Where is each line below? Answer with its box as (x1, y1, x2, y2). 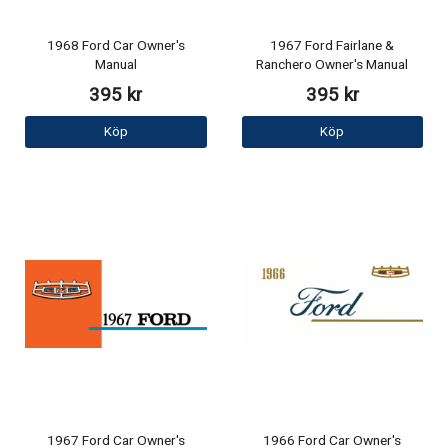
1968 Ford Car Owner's (46, 36, 185, 57)
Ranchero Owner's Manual (256, 55, 409, 76)
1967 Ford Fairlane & (270, 36, 395, 57)
